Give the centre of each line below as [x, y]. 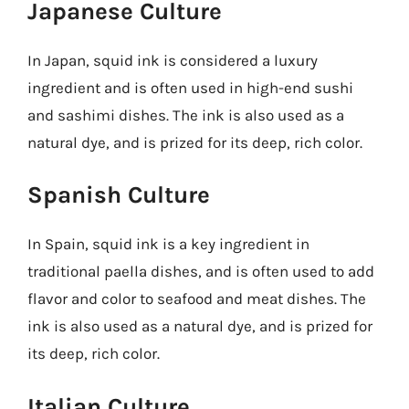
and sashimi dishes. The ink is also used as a [186, 115]
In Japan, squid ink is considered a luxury [173, 60]
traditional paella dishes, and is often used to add [201, 271]
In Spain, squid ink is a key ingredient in [168, 244]
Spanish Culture [119, 195]
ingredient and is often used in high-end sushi [190, 87]
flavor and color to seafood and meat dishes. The [197, 299]
